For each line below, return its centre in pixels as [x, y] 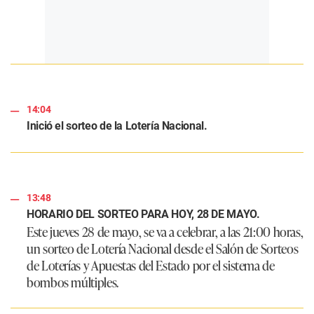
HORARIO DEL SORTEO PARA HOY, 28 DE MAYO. [143, 214]
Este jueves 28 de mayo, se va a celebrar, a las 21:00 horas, [165, 232]
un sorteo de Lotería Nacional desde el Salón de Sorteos [163, 248]
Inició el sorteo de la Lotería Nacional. [117, 126]
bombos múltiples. [73, 282]
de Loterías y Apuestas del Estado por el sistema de [151, 265]
